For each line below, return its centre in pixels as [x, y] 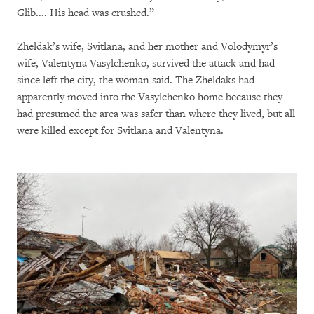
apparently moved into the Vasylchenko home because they [150, 97]
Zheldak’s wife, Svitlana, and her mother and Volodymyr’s [147, 47]
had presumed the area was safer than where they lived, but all [156, 114]
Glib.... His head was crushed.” [86, 13]
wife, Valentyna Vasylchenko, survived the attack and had [146, 64]
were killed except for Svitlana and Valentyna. [120, 131]
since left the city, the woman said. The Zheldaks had [136, 81]
